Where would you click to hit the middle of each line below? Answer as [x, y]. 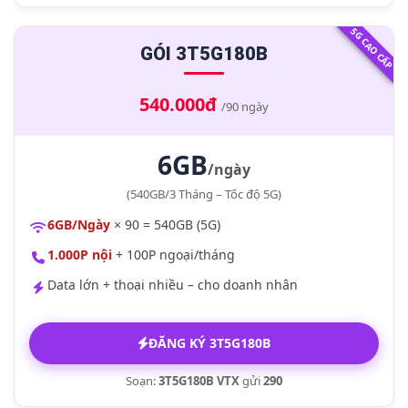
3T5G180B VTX [199, 381]
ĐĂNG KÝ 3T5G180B [209, 343]
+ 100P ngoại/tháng [173, 255]
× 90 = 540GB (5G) [165, 224]
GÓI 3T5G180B [204, 54]
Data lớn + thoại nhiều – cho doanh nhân [173, 285]
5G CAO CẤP [372, 48]
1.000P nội [80, 255]
